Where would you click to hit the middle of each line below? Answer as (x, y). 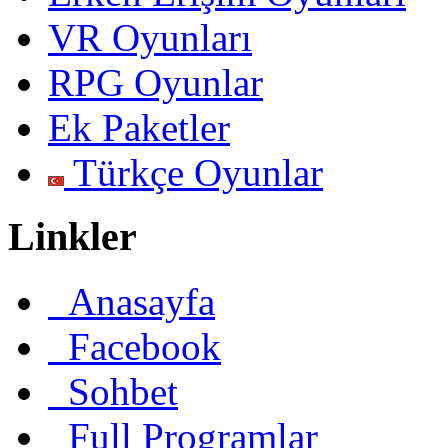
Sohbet (113, 391)
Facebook (134, 346)
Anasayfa (131, 301)
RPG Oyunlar (155, 82)
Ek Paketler (139, 127)
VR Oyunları (150, 37)
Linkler (72, 237)
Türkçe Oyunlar (193, 172)
